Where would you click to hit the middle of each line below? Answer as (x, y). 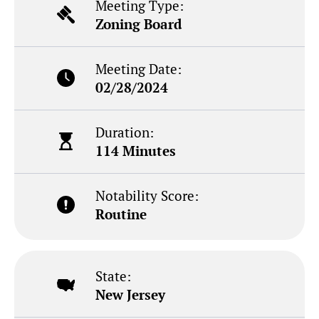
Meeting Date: (139, 68)
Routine (121, 214)
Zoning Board (139, 23)
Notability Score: (147, 195)
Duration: (125, 132)
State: (114, 276)
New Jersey (131, 294)
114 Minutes (136, 150)
